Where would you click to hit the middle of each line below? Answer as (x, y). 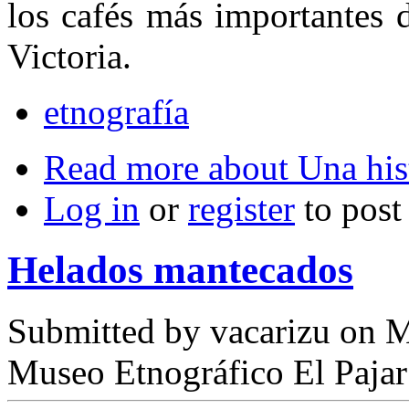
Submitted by (109, 330)
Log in (92, 209)
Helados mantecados (180, 270)
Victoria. (69, 57)
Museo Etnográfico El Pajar (207, 372)
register (241, 209)
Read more (121, 168)
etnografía (116, 112)
